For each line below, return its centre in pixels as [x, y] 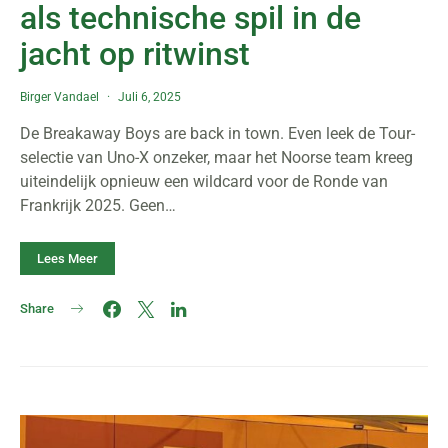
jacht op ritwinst [135, 54]
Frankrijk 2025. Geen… [98, 205]
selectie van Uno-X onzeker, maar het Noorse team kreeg [216, 157]
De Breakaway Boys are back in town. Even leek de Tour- [217, 133]
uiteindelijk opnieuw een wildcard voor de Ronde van [204, 181]
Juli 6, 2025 [149, 97]
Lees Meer [67, 258]
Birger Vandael [59, 97]
